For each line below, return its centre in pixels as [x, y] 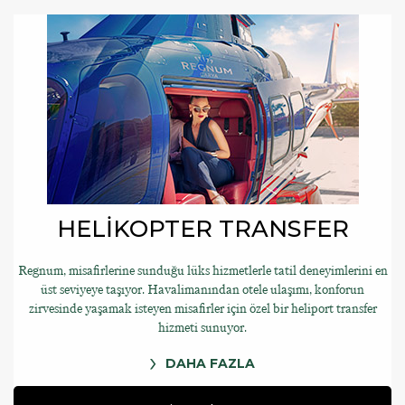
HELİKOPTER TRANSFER [202, 228]
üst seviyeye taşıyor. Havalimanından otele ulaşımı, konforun [202, 290]
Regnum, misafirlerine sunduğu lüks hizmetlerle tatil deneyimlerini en [202, 271]
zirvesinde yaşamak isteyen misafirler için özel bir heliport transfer [202, 309]
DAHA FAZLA [210, 363]
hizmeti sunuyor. [202, 328]
